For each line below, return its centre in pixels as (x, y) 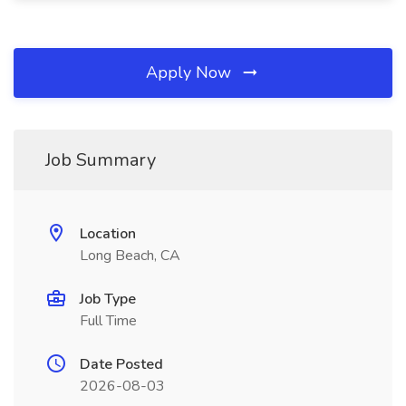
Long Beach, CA (130, 256)
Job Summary (101, 160)
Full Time (108, 321)
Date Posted (121, 364)
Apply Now (191, 72)
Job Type (108, 299)
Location (108, 234)
